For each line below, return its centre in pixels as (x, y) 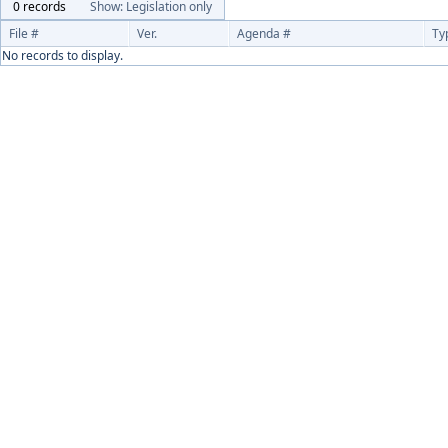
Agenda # (264, 33)
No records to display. (62, 55)
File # (24, 33)
